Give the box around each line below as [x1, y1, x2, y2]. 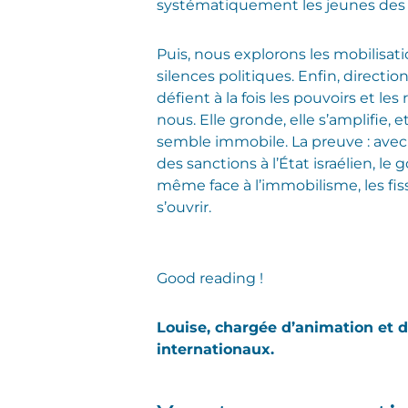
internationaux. [157, 340, 274, 358]
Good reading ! [157, 269, 263, 287]
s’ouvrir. [157, 198, 211, 216]
